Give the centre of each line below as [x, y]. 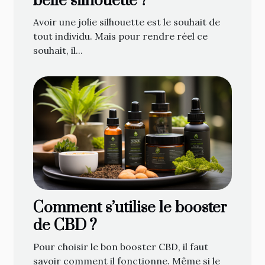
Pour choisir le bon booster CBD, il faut [121, 246]
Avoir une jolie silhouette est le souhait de [127, 22]
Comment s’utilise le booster [130, 208]
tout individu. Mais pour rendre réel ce [120, 36]
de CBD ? [65, 225]
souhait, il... [58, 50]
